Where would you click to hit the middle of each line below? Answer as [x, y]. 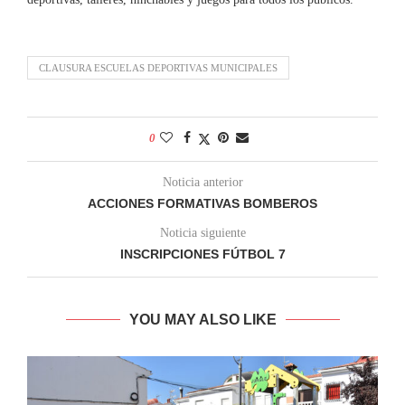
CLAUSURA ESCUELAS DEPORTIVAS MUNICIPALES [158, 68]
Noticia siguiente [202, 233]
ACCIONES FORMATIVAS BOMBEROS [202, 203]
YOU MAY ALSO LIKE [202, 320]
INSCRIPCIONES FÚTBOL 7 [202, 254]
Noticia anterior [202, 182]
